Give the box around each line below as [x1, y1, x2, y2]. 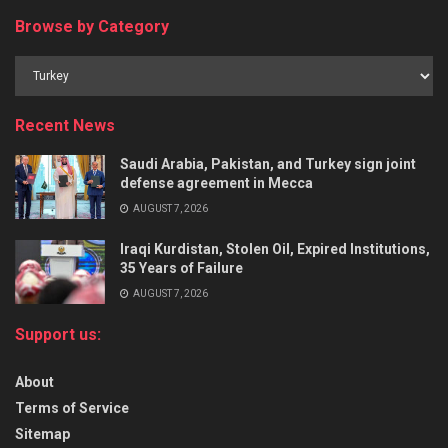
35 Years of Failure [120, 260, 243, 277]
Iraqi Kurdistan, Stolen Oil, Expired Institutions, [120, 241, 430, 258]
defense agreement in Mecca [120, 175, 313, 192]
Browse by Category [15, 17, 169, 37]
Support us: [15, 325, 101, 345]
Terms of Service [15, 400, 129, 417]
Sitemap [15, 426, 70, 443]
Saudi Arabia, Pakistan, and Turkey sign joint [120, 156, 416, 173]
